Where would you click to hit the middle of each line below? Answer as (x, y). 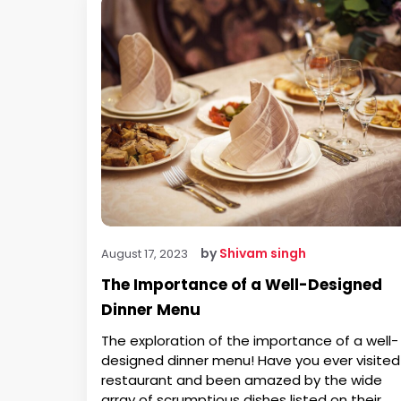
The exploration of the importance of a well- (250, 341)
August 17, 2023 (145, 254)
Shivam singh (263, 254)
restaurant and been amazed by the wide (242, 380)
